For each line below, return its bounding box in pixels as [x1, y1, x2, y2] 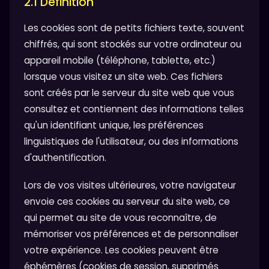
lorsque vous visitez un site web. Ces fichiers [24, 70, 223, 83]
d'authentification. [24, 151, 106, 164]
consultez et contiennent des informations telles [24, 102, 244, 115]
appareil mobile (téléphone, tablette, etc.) [24, 53, 216, 67]
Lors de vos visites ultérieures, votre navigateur [24, 178, 236, 192]
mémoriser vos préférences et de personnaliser [24, 227, 238, 240]
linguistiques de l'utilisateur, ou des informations [24, 134, 238, 148]
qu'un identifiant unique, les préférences [24, 118, 204, 131]
